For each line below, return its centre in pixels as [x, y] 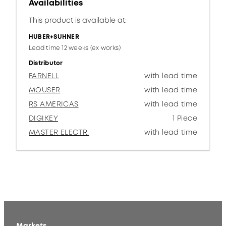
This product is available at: [78, 20]
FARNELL [44, 76]
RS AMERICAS [54, 104]
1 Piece [185, 118]
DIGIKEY [43, 118]
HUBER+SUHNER [54, 37]
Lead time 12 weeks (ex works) [75, 48]
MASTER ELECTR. [59, 132]
